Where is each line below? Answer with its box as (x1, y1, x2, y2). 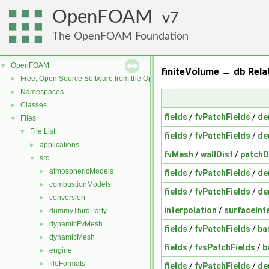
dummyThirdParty (49, 207, 107, 215)
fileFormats (49, 259, 85, 268)
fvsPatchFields (195, 242, 255, 252)
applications (40, 141, 79, 149)
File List (30, 127, 55, 136)
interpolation (164, 205, 217, 215)
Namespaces (20, 88, 64, 96)
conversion (49, 193, 85, 202)
